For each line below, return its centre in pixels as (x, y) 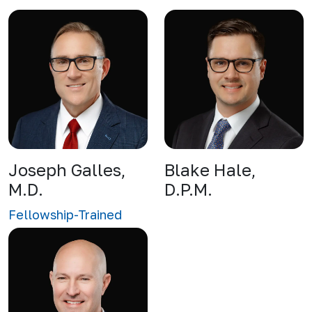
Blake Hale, (210, 170)
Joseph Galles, (67, 170)
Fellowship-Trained (65, 214)
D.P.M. (188, 189)
